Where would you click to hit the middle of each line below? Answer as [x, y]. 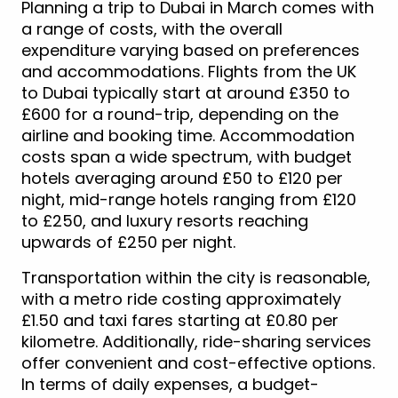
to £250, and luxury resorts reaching [165, 220]
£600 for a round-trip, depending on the [180, 114]
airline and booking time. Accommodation [188, 135]
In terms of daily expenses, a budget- [170, 384]
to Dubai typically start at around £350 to [186, 92]
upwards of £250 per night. [128, 242]
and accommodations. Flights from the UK [189, 71]
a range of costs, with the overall [152, 28]
